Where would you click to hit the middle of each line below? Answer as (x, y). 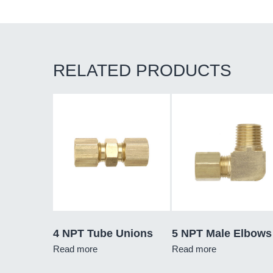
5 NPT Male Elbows (222, 233)
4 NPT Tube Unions (103, 233)
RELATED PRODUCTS (142, 70)
